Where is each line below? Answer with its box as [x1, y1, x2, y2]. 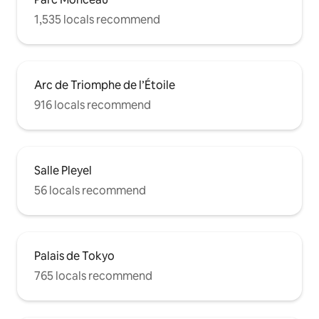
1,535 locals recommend [34, 11, 160, 27]
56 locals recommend [34, 182, 146, 198]
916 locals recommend [34, 97, 151, 113]
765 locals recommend [34, 268, 152, 283]
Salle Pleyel [34, 162, 92, 178]
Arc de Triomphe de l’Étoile [34, 77, 175, 93]
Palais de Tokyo [34, 248, 115, 263]
